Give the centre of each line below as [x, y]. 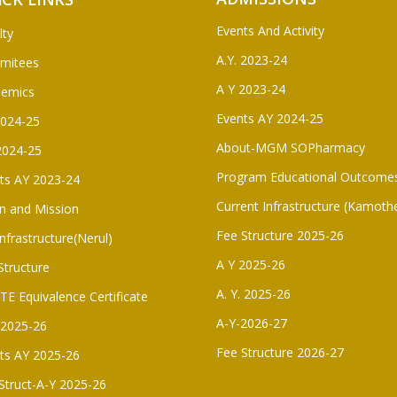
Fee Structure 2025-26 [280, 235]
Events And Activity [270, 30]
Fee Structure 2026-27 [280, 352]
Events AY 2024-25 [270, 118]
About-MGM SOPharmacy [291, 147]
